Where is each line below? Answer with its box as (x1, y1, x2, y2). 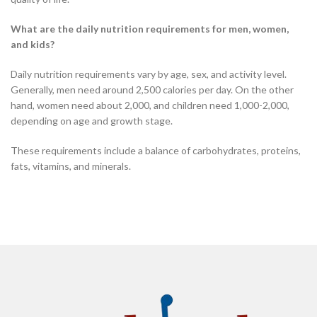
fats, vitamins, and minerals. (11, 159, 131, 172)
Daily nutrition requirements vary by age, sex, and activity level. (11, 67, 287, 80)
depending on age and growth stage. (11, 114, 175, 127)
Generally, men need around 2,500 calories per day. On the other (11, 83, 294, 96)
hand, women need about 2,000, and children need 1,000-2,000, (11, 98, 289, 111)
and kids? (11, 38, 54, 50)
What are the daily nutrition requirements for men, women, (11, 22, 289, 35)
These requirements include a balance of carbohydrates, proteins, (11, 144, 301, 156)
